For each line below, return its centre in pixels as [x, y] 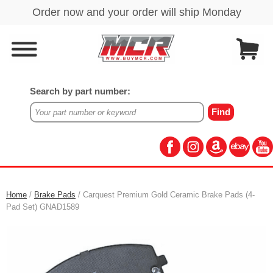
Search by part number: [80, 91]
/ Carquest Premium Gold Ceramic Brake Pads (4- [165, 195]
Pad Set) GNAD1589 [43, 207]
